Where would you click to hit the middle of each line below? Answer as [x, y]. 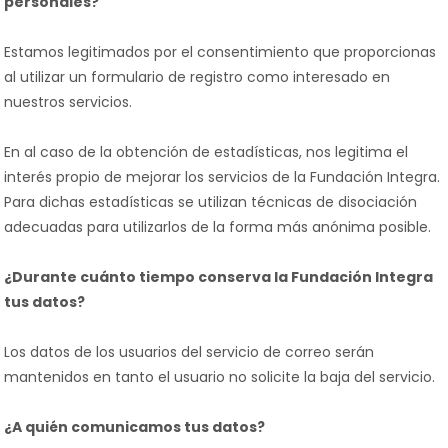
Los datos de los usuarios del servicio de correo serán [189, 352]
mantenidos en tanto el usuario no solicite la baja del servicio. [219, 377]
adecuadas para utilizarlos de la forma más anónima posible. [217, 227]
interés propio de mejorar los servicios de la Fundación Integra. [222, 177]
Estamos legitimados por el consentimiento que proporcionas [220, 52]
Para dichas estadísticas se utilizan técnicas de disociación [210, 202]
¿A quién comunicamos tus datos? [134, 427]
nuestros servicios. [68, 102]
